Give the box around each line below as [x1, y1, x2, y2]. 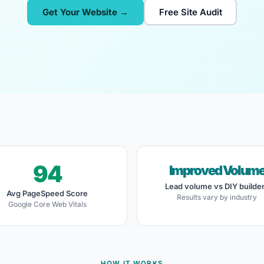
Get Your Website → [42, 6, 128, 18]
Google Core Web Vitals [8, 200, 87, 209]
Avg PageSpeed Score [6, 189, 88, 198]
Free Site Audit [159, 6, 222, 18]
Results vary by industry [177, 193, 257, 202]
